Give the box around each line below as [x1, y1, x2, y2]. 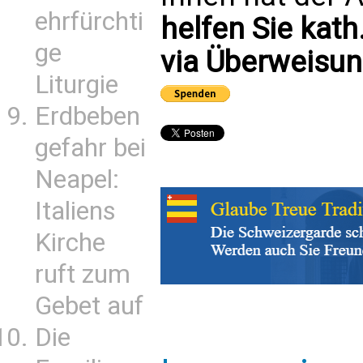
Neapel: [35, 164, 119, 194]
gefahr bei [35, 133, 146, 163]
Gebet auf [35, 291, 143, 321]
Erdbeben [35, 101, 140, 131]
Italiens [35, 196, 116, 226]
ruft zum [35, 259, 130, 289]
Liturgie [35, 70, 118, 100]
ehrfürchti [35, 6, 143, 36]
